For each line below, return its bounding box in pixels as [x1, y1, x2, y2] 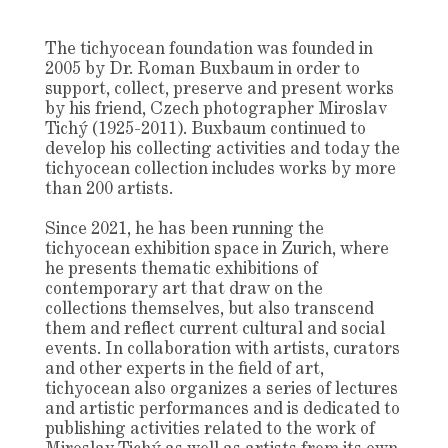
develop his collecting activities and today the [44, 141, 400, 158]
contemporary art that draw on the [44, 281, 323, 298]
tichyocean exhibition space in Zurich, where [44, 241, 389, 258]
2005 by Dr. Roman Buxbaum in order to [44, 61, 360, 78]
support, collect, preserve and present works [44, 81, 394, 98]
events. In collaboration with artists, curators [44, 341, 400, 358]
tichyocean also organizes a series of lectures [44, 381, 398, 398]
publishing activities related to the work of [44, 421, 375, 438]
